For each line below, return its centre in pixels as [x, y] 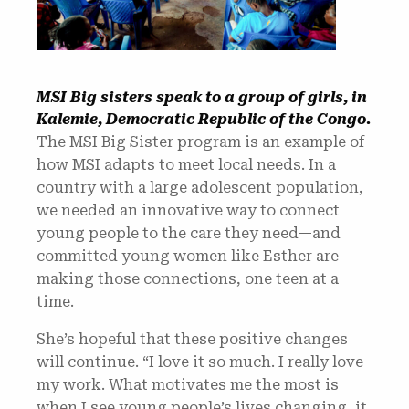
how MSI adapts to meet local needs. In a [186, 165]
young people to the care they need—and [189, 233]
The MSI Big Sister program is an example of [200, 142]
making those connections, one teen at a [188, 279]
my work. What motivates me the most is [188, 385]
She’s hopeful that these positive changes [192, 339]
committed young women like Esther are [188, 256]
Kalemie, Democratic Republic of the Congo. [204, 119]
